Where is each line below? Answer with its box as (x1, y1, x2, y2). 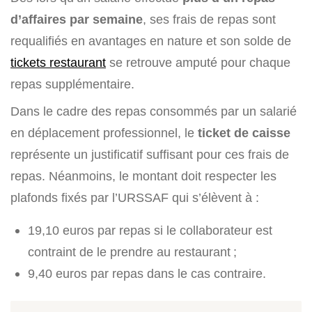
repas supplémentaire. (10, 77, 134, 92)
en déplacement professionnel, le (10, 125, 198, 141)
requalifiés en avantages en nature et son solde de (10, 33, 291, 49)
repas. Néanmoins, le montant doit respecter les (10, 169, 276, 184)
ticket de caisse (198, 125, 290, 141)
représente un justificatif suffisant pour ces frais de (10, 147, 289, 162)
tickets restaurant (10, 55, 106, 70)
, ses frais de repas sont (143, 12, 276, 27)
